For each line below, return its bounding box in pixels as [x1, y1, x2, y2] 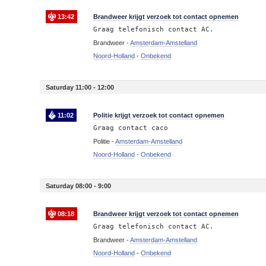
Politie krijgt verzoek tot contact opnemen [93, 112, 225, 119]
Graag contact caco [93, 124, 169, 132]
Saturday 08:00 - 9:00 [46, 182, 112, 189]
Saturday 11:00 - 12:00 [46, 84, 115, 91]
